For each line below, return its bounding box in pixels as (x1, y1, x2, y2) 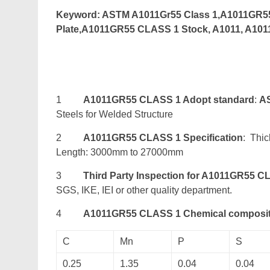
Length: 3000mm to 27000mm (56, 147, 183, 157)
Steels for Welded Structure (56, 109, 173, 119)
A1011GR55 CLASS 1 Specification (83, 133, 243, 143)
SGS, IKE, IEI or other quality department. (56, 185, 232, 195)
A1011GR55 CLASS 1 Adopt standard (83, 95, 254, 105)
